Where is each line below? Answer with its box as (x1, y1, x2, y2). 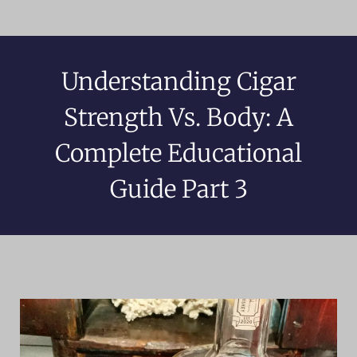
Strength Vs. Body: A (64, 101, 293, 132)
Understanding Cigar (61, 65, 296, 96)
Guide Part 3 (109, 173, 248, 204)
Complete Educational (55, 137, 302, 168)
